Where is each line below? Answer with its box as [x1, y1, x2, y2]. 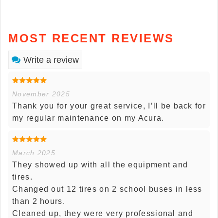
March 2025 [12, 148, 55, 157]
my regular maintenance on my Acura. [12, 113, 164, 122]
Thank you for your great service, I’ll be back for [12, 101, 206, 110]
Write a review [23, 54, 79, 65]
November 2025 [12, 90, 70, 98]
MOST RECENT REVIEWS [8, 31, 174, 45]
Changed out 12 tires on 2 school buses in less [12, 184, 202, 193]
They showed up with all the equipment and [12, 160, 188, 169]
